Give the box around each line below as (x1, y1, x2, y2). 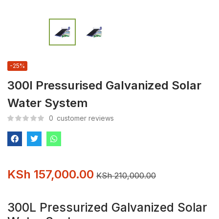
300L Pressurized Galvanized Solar (7, 200, 207, 215)
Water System (7, 96, 88, 110)
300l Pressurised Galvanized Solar (7, 78, 201, 92)
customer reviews (55, 114, 114, 122)
